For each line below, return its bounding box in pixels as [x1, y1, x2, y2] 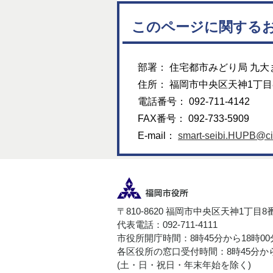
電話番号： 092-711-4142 [138, 96, 250, 107]
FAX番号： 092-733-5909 [138, 113, 249, 124]
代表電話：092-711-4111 [117, 220, 218, 230]
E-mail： [138, 130, 178, 141]
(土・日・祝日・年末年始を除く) [117, 260, 251, 271]
